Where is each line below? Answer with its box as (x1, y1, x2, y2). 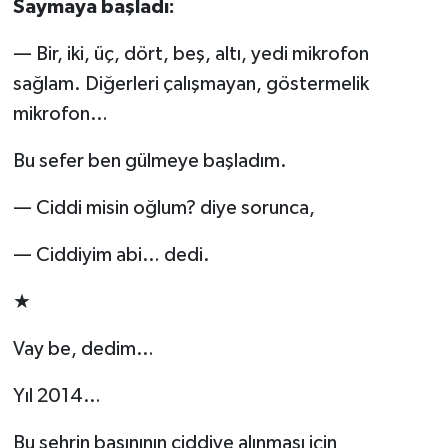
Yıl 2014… (12, 385, 101, 406)
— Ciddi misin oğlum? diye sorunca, (12, 197, 315, 218)
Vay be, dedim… (12, 338, 154, 359)
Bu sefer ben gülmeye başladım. (12, 150, 287, 171)
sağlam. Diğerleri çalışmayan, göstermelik (12, 73, 369, 94)
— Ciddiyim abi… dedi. (12, 244, 210, 265)
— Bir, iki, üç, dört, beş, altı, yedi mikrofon (12, 43, 369, 64)
